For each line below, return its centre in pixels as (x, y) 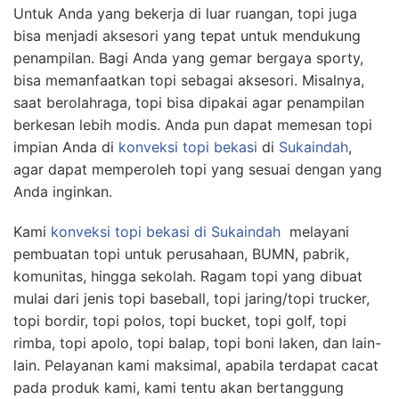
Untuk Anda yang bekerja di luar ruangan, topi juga (185, 13)
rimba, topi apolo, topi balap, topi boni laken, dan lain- (197, 342)
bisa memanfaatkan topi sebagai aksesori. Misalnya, (189, 80)
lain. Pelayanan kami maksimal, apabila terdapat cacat (196, 365)
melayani (315, 231)
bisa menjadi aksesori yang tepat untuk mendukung (187, 35)
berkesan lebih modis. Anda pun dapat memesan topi (193, 124)
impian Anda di (66, 147)
